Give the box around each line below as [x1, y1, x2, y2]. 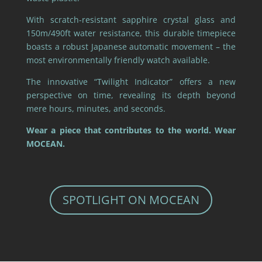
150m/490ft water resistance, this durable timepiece [26, 27, 236, 39]
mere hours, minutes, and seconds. [26, 102, 166, 114]
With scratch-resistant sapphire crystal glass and [26, 13, 236, 25]
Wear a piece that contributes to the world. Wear [26, 124, 236, 136]
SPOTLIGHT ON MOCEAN [62, 191, 199, 208]
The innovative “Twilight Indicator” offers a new [26, 75, 236, 87]
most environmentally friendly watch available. [26, 54, 210, 65]
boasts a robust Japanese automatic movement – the [26, 40, 236, 52]
